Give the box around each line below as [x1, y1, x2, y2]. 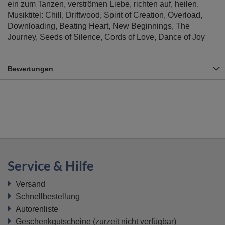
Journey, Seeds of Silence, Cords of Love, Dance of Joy [8, 33, 205, 41]
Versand [16, 180, 45, 188]
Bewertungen [8, 65, 53, 73]
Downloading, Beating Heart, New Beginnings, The [8, 22, 190, 30]
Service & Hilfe [8, 158, 94, 174]
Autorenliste [16, 205, 58, 213]
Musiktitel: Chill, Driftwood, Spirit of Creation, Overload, [8, 11, 202, 19]
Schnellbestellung [16, 192, 80, 201]
